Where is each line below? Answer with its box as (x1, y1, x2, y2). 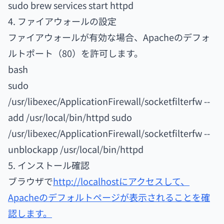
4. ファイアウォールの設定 (8, 14, 116, 27)
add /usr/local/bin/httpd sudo (8, 110, 132, 123)
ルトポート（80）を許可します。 (8, 46, 143, 59)
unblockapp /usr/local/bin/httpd (8, 142, 143, 155)
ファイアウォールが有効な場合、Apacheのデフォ (8, 30, 210, 43)
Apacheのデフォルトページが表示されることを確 (8, 190, 210, 203)
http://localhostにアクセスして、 (53, 174, 189, 187)
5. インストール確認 (8, 158, 89, 171)
